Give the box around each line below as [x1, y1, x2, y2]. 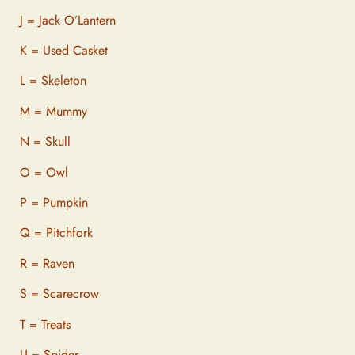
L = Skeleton [20, 71, 86, 90]
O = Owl [20, 162, 68, 181]
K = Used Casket [20, 41, 108, 60]
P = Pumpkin [20, 193, 88, 212]
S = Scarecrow [20, 284, 99, 303]
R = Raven [20, 254, 74, 273]
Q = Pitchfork [20, 223, 93, 242]
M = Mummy [20, 101, 87, 120]
